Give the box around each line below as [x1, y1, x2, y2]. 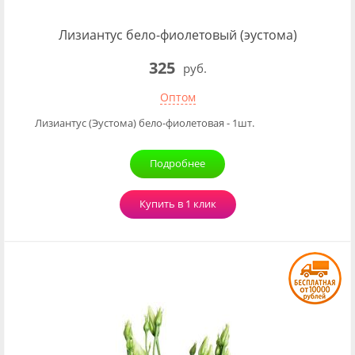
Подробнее [150, 156, 205, 170]
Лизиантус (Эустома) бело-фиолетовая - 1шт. [35, 116, 254, 130]
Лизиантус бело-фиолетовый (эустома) [58, 26, 297, 44]
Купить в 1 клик [139, 197, 216, 211]
